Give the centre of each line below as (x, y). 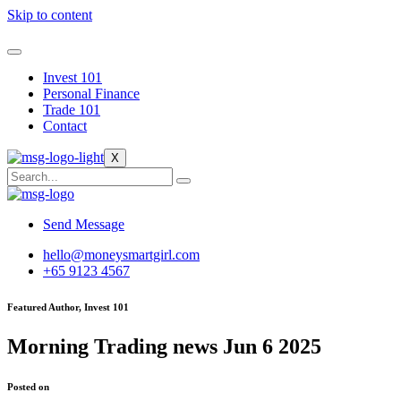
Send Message (84, 224)
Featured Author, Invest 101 (68, 307)
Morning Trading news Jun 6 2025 (164, 346)
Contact (65, 126)
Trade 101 (72, 110)
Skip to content (50, 15)
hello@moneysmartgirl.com (121, 255)
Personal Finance (91, 94)
